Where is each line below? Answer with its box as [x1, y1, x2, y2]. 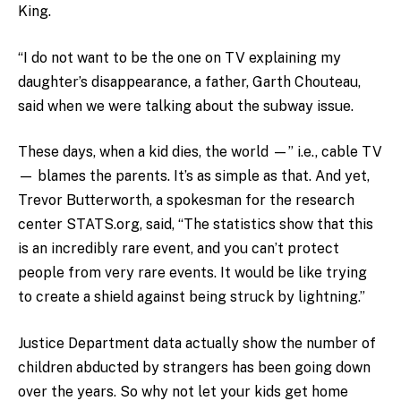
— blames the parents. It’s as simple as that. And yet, [18, 167, 370, 185]
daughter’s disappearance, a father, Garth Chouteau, [18, 73, 361, 90]
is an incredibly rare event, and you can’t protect [18, 240, 339, 258]
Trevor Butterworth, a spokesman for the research [18, 192, 354, 209]
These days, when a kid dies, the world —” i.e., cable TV [18, 143, 382, 161]
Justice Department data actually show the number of [18, 334, 376, 352]
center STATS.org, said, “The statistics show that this [18, 216, 373, 234]
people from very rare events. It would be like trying [18, 264, 367, 282]
